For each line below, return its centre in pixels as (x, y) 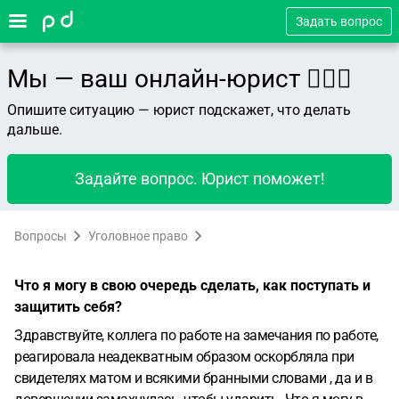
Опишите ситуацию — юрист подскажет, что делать (179, 110)
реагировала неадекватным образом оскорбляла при (184, 357)
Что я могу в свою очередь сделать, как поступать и (192, 285)
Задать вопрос (339, 21)
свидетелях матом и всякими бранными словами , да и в (193, 378)
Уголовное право (138, 236)
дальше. (35, 130)
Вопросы (41, 236)
